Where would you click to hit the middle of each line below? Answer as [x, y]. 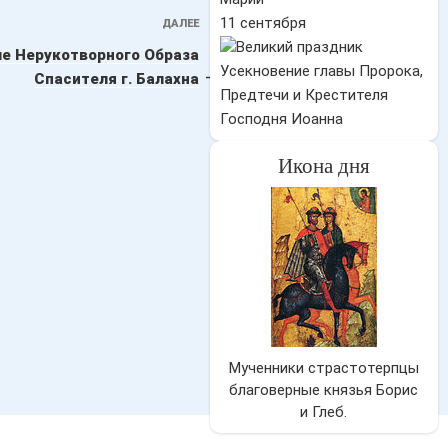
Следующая [245, 26]
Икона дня [323, 166]
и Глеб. [324, 412]
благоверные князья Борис [324, 390]
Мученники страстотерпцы [323, 368]
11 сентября [262, 23]
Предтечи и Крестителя [303, 95]
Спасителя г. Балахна [116, 78]
